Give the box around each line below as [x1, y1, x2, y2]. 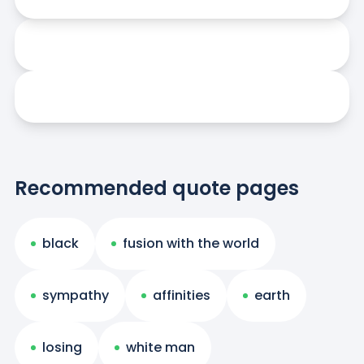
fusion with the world [122, 233, 259, 253]
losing [41, 337, 82, 357]
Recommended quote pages [14, 174, 299, 201]
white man [125, 337, 195, 357]
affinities [152, 285, 210, 305]
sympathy [41, 285, 109, 305]
